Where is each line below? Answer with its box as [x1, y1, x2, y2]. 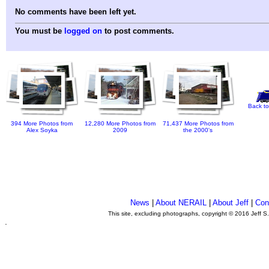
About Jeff [213, 198, 249, 207]
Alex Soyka [26, 127, 58, 134]
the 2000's [183, 127, 213, 134]
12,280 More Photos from [85, 120, 156, 127]
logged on [64, 26, 102, 36]
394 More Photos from [11, 120, 73, 127]
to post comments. [102, 26, 174, 36]
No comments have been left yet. [15, 7, 136, 17]
